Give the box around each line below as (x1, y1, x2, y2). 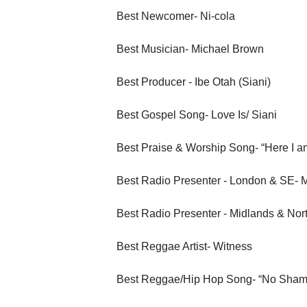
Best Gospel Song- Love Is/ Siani (116, 108, 277, 121)
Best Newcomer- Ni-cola (116, 10, 235, 22)
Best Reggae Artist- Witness (116, 240, 252, 252)
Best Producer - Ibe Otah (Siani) (116, 75, 271, 88)
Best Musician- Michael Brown (116, 42, 264, 55)
